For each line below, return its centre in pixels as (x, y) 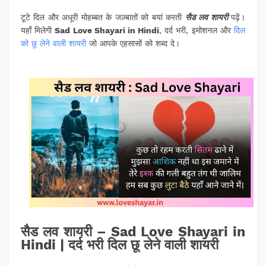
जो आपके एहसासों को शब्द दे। (133, 43)
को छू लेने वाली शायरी (53, 43)
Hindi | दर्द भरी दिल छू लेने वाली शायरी (120, 245)
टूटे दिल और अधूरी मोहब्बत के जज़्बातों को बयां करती (103, 17)
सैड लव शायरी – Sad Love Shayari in (133, 232)
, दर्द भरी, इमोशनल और (197, 30)
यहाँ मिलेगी (38, 30)
